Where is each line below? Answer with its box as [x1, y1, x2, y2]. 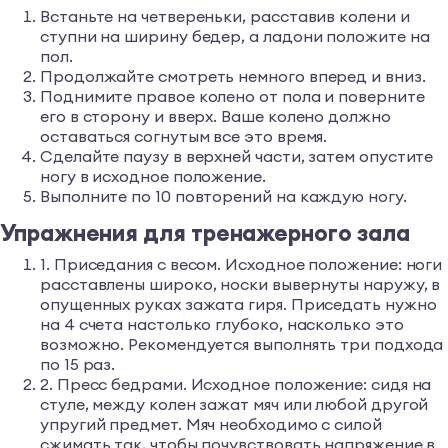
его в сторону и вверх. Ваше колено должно [40, 106, 391, 127]
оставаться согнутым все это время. [40, 126, 328, 147]
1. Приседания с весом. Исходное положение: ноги [40, 254, 443, 275]
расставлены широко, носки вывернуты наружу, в [40, 274, 441, 295]
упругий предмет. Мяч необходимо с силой [40, 414, 382, 435]
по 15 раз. [40, 354, 116, 375]
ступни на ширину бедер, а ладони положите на [40, 26, 430, 47]
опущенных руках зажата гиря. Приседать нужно [40, 294, 437, 315]
